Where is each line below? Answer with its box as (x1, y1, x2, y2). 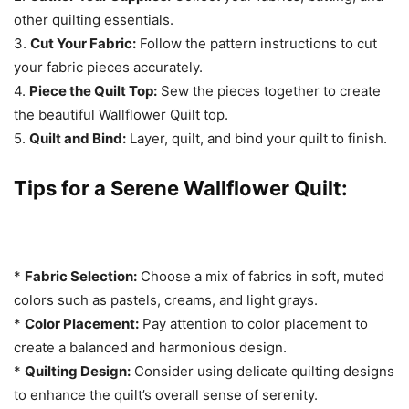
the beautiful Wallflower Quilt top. (14, 106, 228, 124)
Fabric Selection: (25, 267, 137, 286)
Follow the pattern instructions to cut (136, 35, 377, 53)
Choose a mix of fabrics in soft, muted (137, 267, 384, 286)
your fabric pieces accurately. (14, 58, 203, 77)
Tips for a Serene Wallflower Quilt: (14, 176, 348, 201)
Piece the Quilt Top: (29, 82, 157, 100)
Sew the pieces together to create (157, 82, 381, 100)
